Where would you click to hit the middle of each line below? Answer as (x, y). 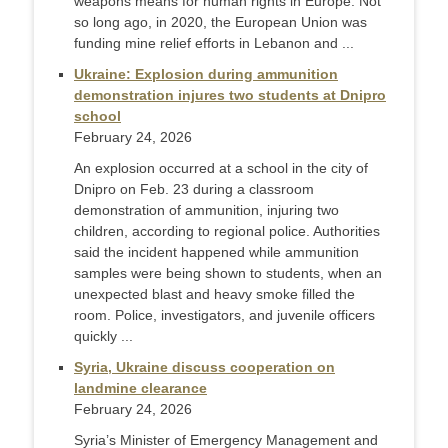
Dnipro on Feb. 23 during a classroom (194, 189)
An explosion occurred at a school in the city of (221, 168)
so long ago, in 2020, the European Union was (220, 22)
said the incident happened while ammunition (216, 252)
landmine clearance (140, 388)
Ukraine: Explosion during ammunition (206, 74)
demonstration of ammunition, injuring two (206, 210)
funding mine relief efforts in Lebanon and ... (214, 43)
